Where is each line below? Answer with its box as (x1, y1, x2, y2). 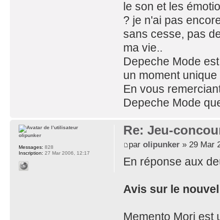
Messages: (19, 144, 43, 150)
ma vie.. (123, 41, 163, 54)
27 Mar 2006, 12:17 (43, 150, 90, 156)
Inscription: (19, 150, 43, 156)
